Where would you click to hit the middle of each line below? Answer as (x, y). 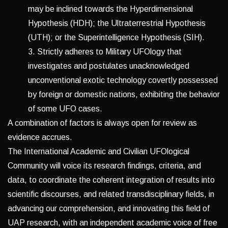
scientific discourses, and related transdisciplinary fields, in (111, 194)
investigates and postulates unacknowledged (109, 66)
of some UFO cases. (65, 109)
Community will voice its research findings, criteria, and (104, 166)
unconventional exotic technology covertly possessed (123, 80)
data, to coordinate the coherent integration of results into (111, 180)
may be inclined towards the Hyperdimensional (110, 9)
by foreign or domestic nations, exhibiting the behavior (124, 95)
